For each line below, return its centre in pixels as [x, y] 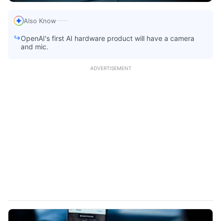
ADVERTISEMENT [110, 68]
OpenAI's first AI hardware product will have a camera [108, 38]
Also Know [40, 21]
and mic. [35, 47]
